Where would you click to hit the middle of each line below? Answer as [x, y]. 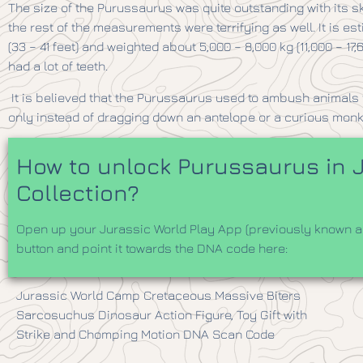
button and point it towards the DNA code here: [152, 248]
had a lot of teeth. [58, 66]
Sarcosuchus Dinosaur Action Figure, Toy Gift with [162, 315]
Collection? [78, 192]
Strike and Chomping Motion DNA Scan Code [147, 334]
